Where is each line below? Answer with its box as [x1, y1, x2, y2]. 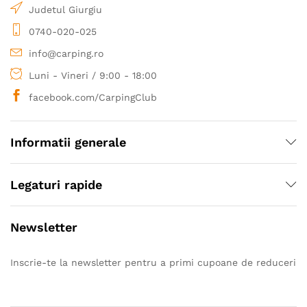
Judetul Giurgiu [29, 3, 102, 15]
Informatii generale [10, 134, 126, 149]
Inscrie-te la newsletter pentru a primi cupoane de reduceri [10, 256, 296, 268]
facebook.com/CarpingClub [29, 91, 157, 103]
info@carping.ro [29, 47, 103, 59]
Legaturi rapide [10, 177, 102, 192]
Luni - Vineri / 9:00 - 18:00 [29, 69, 157, 81]
